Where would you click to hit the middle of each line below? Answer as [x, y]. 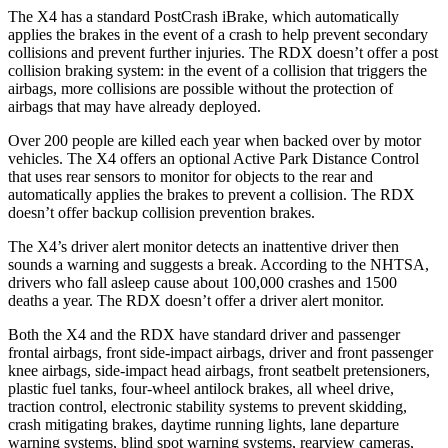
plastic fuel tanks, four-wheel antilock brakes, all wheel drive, [201, 388]
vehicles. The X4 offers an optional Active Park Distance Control [213, 158]
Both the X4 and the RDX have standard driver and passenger [204, 334]
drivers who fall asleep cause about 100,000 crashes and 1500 [202, 282]
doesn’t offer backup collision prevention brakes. [161, 212]
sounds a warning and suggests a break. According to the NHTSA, [218, 264]
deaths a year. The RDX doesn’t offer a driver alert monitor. [196, 300]
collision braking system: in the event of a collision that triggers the [217, 70]
